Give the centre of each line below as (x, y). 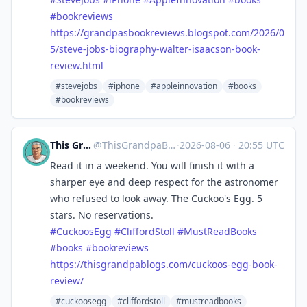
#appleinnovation (184, 86)
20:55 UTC (260, 145)
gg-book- (257, 264)
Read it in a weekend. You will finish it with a (152, 165)
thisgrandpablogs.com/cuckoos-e (160, 264)
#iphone (124, 86)
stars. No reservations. (102, 215)
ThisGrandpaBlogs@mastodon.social (135, 145)
